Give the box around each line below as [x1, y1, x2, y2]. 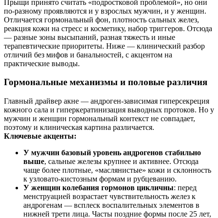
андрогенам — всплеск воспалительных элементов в [23, 200, 200, 209]
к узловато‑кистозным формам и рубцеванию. [23, 174, 177, 183]
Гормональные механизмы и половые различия [4, 77, 207, 88]
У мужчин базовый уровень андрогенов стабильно [23, 148, 201, 157]
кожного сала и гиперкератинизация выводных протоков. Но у [4, 105, 214, 114]
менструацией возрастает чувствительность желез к [23, 192, 196, 200]
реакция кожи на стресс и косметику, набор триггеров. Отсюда [4, 24, 212, 33]
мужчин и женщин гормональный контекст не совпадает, [4, 114, 195, 123]
